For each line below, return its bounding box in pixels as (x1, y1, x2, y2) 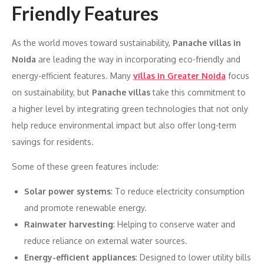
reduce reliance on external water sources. (24, 235, 187, 246)
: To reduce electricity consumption (111, 186, 245, 196)
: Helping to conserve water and (113, 219, 235, 229)
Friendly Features (12, 1, 159, 25)
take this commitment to (150, 87, 246, 97)
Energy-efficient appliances (24, 252, 136, 262)
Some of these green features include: (12, 161, 159, 171)
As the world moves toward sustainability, (12, 37, 173, 48)
